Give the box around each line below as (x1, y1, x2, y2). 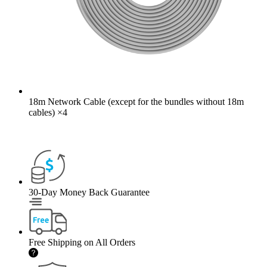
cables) (29, 107, 55, 117)
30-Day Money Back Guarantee (29, 187, 150, 197)
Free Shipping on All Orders (29, 237, 135, 247)
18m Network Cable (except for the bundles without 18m (29, 96, 244, 107)
